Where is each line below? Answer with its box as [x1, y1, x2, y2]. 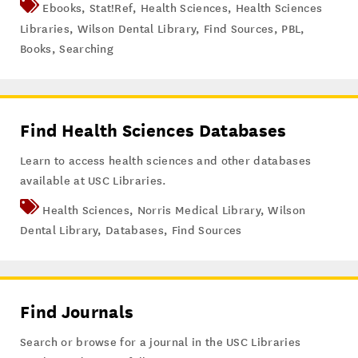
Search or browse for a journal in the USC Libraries [20, 335, 301, 349]
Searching [59, 42, 114, 56]
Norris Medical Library [137, 203, 261, 217]
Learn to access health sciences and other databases [20, 153, 312, 168]
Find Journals [20, 301, 134, 322]
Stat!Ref [89, 2, 133, 16]
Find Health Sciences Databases [20, 120, 287, 141]
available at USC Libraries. [20, 173, 167, 188]
